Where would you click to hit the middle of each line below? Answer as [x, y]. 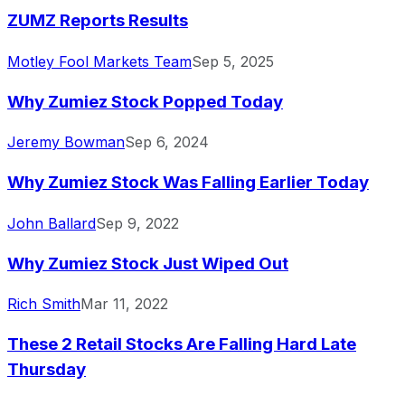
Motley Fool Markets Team [99, 61]
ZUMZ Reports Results [98, 21]
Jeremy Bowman [66, 142]
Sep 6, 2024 [167, 142]
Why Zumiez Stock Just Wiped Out [148, 263]
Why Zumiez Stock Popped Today [145, 101]
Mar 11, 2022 [124, 304]
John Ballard [52, 223]
